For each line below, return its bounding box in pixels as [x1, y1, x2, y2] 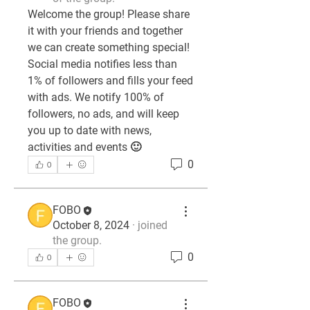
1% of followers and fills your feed [28, 74, 193, 87]
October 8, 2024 [53, 219, 129, 232]
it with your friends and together [28, 24, 183, 37]
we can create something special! [28, 41, 190, 54]
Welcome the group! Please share [28, 8, 190, 21]
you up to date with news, [28, 124, 152, 137]
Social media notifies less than [28, 57, 177, 71]
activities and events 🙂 [28, 140, 141, 154]
